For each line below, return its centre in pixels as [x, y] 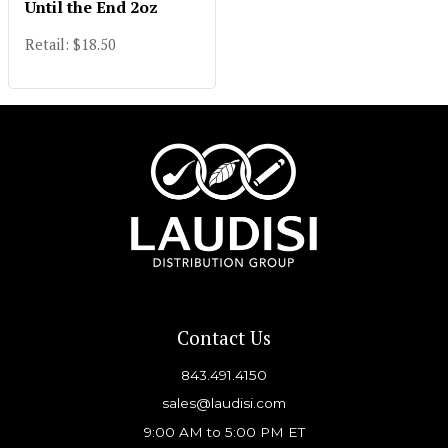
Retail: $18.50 [70, 44]
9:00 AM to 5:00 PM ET [224, 431]
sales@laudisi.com [224, 403]
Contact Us [224, 337]
